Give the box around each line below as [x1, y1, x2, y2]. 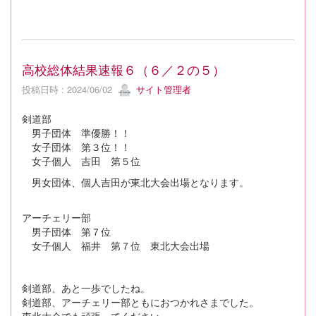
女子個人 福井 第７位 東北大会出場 [22, 238, 209, 253]
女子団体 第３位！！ [22, 140, 130, 154]
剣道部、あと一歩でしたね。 [22, 281, 150, 296]
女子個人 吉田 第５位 [22, 154, 140, 169]
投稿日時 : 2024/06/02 [22, 82, 118, 96]
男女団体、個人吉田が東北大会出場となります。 [22, 175, 249, 190]
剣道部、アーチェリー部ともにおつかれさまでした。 [22, 295, 259, 310]
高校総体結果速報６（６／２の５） [22, 59, 225, 78]
